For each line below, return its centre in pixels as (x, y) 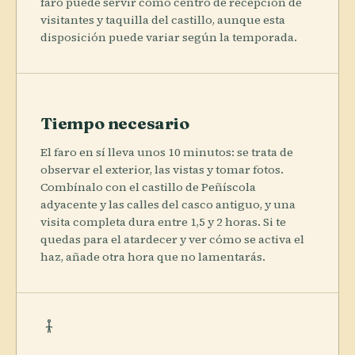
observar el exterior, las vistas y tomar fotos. (162, 169)
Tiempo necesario (115, 122)
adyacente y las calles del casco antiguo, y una (168, 204)
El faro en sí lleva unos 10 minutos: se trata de (167, 152)
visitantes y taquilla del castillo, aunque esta (163, 19)
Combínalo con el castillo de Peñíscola (148, 187)
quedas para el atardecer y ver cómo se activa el (172, 239)
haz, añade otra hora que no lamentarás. (153, 256)
